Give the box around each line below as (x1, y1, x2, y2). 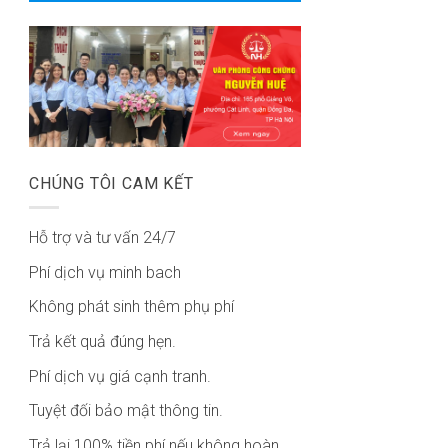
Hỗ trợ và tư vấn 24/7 (29, 228, 176, 248)
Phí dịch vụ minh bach (29, 262, 181, 282)
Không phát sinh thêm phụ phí (29, 297, 234, 317)
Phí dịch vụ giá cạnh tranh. (29, 366, 211, 386)
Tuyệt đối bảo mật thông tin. (29, 401, 223, 421)
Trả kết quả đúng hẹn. (29, 331, 176, 351)
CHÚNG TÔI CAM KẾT (29, 173, 194, 193)
